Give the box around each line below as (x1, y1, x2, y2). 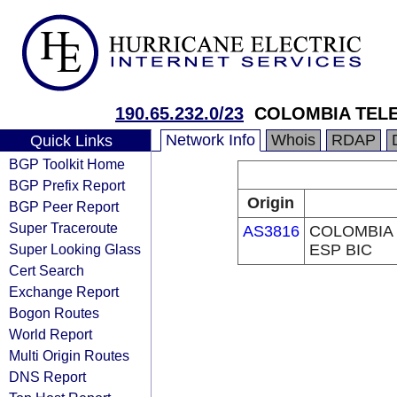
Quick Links (29, 132, 113, 150)
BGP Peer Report (9, 198, 119, 214)
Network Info (166, 131, 255, 149)
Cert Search (9, 262, 84, 278)
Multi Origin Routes (9, 347, 129, 363)
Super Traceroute (9, 220, 118, 236)
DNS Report (9, 369, 86, 385)
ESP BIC (308, 241, 372, 259)
